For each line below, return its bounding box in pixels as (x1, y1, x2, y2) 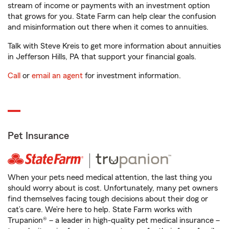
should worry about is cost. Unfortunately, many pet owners (8, 184, 218, 192)
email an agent (32, 72, 83, 80)
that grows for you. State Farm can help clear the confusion (8, 12, 216, 20)
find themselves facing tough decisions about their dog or (8, 195, 208, 203)
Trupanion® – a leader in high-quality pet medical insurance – (8, 216, 220, 224)
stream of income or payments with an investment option (8, 2, 210, 10)
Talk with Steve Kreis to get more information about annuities (8, 42, 221, 50)
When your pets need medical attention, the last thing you (8, 173, 212, 181)
